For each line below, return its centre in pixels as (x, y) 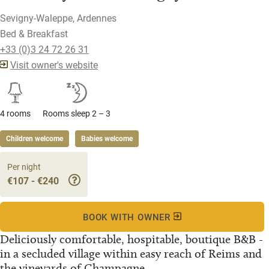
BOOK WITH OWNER (128, 217)
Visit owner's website (54, 65)
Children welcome (35, 139)
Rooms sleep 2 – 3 (77, 113)
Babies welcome (107, 139)
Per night (24, 167)
